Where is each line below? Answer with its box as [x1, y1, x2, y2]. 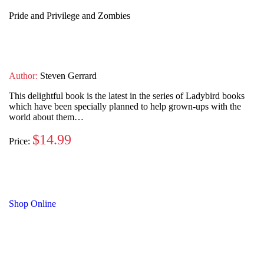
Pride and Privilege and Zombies [9, 11, 130, 21]
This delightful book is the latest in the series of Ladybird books [9, 91, 245, 101]
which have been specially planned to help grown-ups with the [9, 101, 241, 112]
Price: [9, 136, 30, 147]
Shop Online [9, 199, 56, 209]
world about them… [9, 112, 84, 123]
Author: [9, 71, 38, 81]
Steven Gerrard [38, 71, 97, 81]
